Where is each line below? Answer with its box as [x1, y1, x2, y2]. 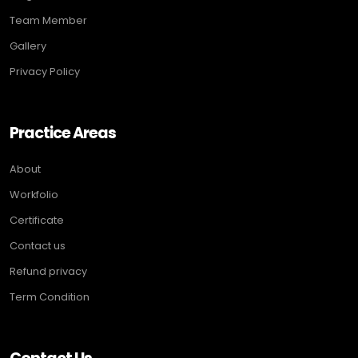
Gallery [10, 38, 46, 54]
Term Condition [10, 289, 89, 305]
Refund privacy [10, 264, 87, 280]
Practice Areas [10, 122, 117, 145]
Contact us [10, 238, 66, 254]
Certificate [10, 213, 64, 229]
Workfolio [10, 187, 58, 203]
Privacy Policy [10, 64, 80, 80]
